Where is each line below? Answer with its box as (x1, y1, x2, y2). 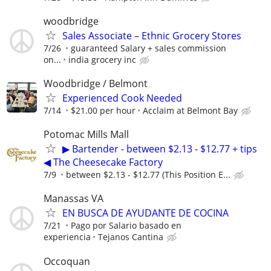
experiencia (44, 231, 91, 243)
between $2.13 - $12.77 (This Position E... (66, 169, 230, 181)
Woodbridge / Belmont (44, 76, 148, 90)
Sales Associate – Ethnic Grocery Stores (62, 28, 241, 42)
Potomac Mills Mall (44, 128, 129, 142)
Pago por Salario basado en (71, 220, 181, 232)
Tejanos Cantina (98, 231, 163, 243)
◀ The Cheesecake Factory (44, 155, 163, 169)
